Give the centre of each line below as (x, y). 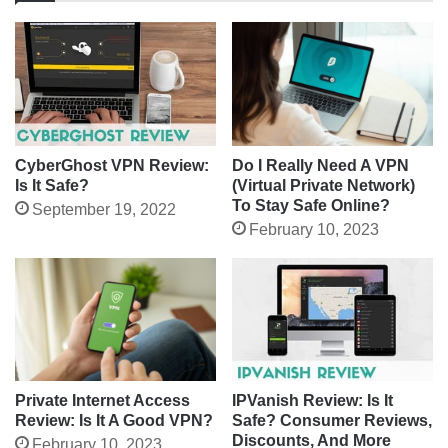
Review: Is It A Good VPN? (114, 421)
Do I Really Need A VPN (320, 165)
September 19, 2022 (104, 209)
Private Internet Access (102, 401)
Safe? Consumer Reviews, (332, 421)
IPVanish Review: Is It (312, 401)
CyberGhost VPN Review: (112, 165)
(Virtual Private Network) (323, 185)
